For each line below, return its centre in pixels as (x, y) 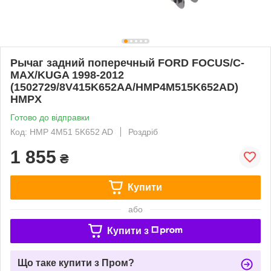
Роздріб (143, 132)
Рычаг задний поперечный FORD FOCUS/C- (127, 63)
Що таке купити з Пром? (76, 263)
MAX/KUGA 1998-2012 (67, 75)
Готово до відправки (50, 117)
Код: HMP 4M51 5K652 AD (62, 132)
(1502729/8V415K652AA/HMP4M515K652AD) (124, 87)
